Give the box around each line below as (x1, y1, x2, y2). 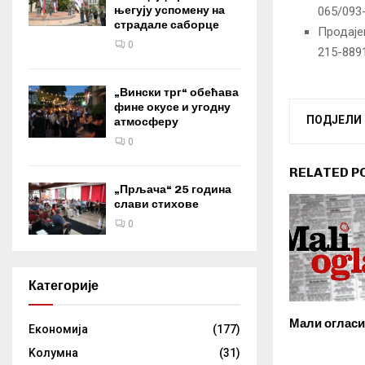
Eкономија (29, 322, 88, 336)
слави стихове (114, 197, 199, 212)
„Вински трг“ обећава (114, 86, 239, 100)
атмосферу (114, 115, 178, 130)
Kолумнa (29, 345, 78, 359)
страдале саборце (114, 18, 219, 33)
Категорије (29, 277, 99, 293)
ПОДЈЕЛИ (306, 113, 362, 127)
